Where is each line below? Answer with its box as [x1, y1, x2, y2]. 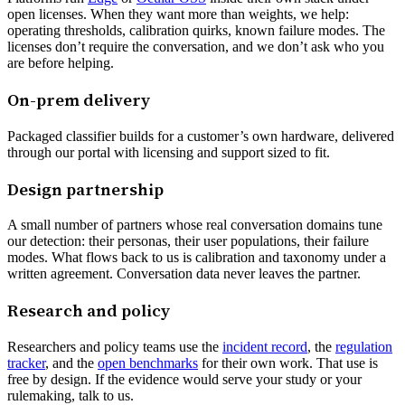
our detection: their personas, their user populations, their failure [7, 233, 369, 250]
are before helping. [7, 55, 114, 71]
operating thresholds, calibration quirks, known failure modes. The [7, 23, 385, 39]
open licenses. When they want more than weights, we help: [7, 6, 349, 23]
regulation [335, 338, 392, 354]
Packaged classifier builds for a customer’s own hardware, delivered [7, 127, 394, 144]
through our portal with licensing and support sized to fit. [7, 144, 330, 160]
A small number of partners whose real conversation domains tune [7, 217, 382, 233]
